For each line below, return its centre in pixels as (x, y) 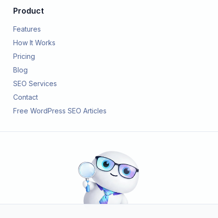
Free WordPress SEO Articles (60, 111)
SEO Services (35, 83)
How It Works (34, 43)
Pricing (24, 56)
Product (28, 11)
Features (27, 29)
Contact (26, 97)
